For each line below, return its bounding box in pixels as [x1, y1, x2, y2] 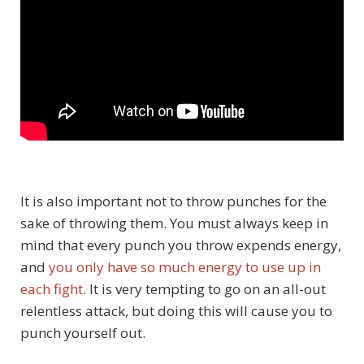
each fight [20, 279, 83, 298]
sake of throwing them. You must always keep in [20, 213, 328, 232]
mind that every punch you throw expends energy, [20, 235, 341, 254]
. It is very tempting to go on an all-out [83, 279, 326, 298]
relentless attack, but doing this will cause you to [20, 301, 332, 320]
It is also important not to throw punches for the [20, 191, 327, 210]
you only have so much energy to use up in [49, 257, 321, 276]
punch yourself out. [20, 323, 145, 342]
